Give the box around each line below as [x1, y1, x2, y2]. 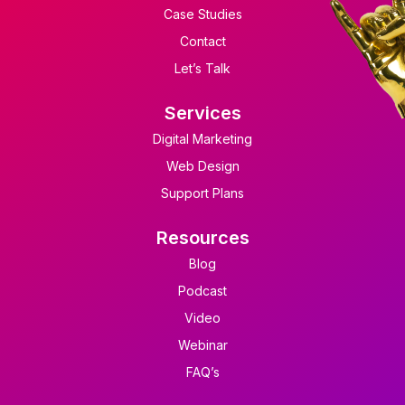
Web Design [165, 157, 240, 174]
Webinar [177, 336, 228, 353]
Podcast [178, 282, 227, 298]
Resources [155, 226, 250, 249]
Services [164, 101, 241, 124]
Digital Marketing [153, 130, 252, 146]
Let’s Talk [174, 60, 231, 76]
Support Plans [161, 184, 244, 201]
